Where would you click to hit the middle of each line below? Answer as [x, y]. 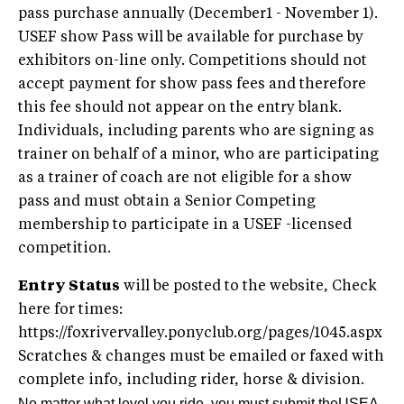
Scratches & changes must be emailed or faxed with [201, 357]
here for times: [70, 310]
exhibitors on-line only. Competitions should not [193, 61]
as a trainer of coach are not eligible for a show [185, 178]
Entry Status [69, 286]
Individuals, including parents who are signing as [196, 131]
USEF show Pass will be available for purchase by [191, 37]
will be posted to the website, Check [248, 286]
